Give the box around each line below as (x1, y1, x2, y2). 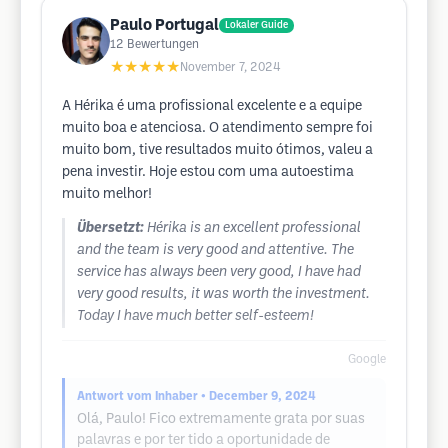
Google (348, 354, 386, 365)
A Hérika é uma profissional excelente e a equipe (62, 100, 362, 113)
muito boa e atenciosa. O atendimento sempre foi (62, 122, 373, 135)
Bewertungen (127, 39, 199, 50)
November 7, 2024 (180, 62, 281, 73)
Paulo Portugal (110, 18, 219, 33)
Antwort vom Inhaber (77, 391, 198, 402)
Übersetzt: (77, 222, 144, 235)
